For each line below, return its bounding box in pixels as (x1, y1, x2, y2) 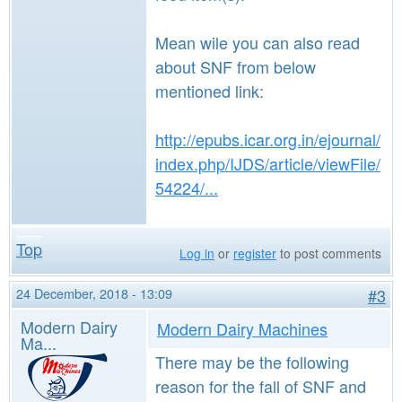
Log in (179, 244, 214, 262)
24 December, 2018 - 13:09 (16, 284, 172, 302)
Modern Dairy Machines (157, 317, 328, 340)
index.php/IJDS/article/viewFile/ (155, 152, 380, 175)
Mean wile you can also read (155, 31, 360, 54)
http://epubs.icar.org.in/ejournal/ (155, 127, 380, 151)
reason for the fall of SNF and (155, 374, 366, 398)
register (233, 244, 276, 262)
